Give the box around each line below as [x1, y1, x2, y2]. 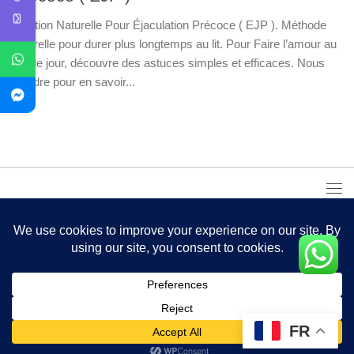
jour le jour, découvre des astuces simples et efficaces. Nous [12, 55, 325, 70]
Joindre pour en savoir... [12, 74, 135, 88]
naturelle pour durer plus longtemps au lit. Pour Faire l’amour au [12, 36, 337, 51]
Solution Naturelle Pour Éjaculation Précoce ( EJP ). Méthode [12, 17, 326, 32]
